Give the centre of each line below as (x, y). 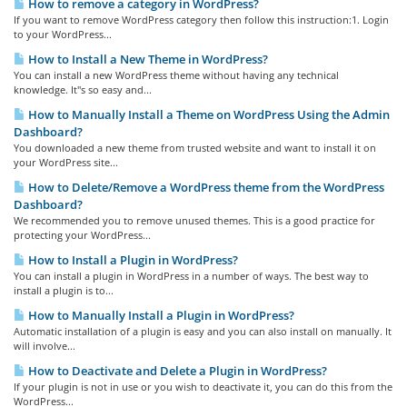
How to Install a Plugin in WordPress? (132, 260)
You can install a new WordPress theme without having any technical (176, 75)
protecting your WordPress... (82, 235)
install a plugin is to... (64, 290)
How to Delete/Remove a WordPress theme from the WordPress (205, 187)
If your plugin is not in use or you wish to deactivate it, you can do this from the (203, 387)
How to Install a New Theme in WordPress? (147, 59)
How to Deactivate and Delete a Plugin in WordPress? (176, 371)
